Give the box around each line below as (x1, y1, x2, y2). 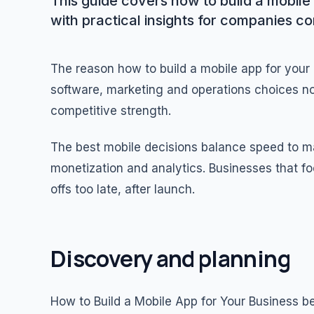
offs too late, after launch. (50, 182, 195, 196)
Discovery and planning (50, 243, 290, 274)
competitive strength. (50, 103, 171, 118)
